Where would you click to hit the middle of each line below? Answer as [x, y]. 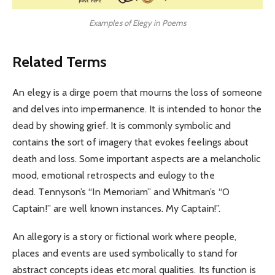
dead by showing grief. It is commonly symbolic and [122, 125]
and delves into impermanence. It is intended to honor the [137, 109]
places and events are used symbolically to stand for [125, 253]
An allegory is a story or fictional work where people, [125, 236]
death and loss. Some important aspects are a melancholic [137, 158]
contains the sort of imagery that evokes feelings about [131, 142]
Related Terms [60, 61]
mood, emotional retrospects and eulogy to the [114, 175]
